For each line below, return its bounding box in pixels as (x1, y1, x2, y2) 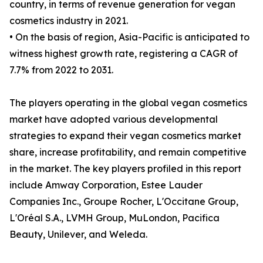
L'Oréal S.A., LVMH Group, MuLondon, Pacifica (9, 212, 220, 224)
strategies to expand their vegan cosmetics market (9, 130, 241, 142)
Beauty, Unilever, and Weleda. (9, 228, 147, 241)
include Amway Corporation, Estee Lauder (9, 179, 203, 191)
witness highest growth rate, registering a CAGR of (9, 48, 238, 60)
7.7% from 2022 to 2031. (9, 64, 113, 76)
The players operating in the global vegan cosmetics (9, 97, 247, 109)
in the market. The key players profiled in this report (9, 163, 241, 175)
